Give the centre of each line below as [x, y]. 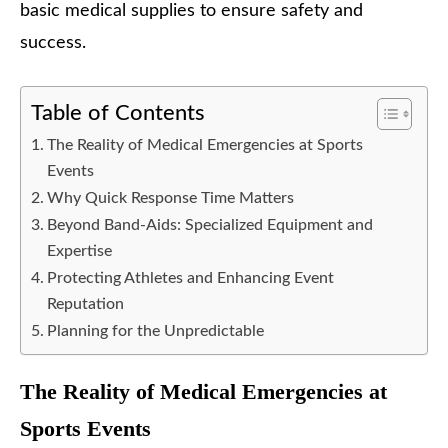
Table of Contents [118, 113]
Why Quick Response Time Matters [171, 198]
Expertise [80, 251]
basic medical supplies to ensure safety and [191, 11]
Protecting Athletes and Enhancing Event [191, 278]
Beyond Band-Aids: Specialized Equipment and [210, 225]
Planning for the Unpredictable [156, 331]
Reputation [86, 304]
